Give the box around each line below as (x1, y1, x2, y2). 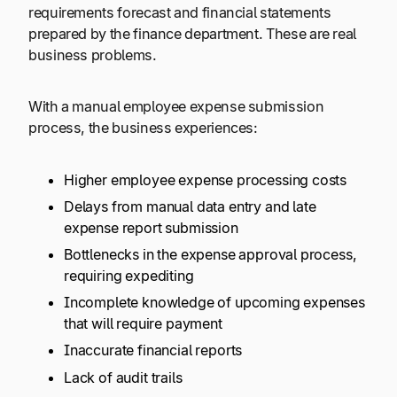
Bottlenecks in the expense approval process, (64, 245, 357, 264)
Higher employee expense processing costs (64, 170, 350, 189)
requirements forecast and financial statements (28, 3, 331, 21)
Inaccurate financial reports (64, 341, 246, 360)
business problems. (28, 45, 160, 64)
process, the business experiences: (28, 119, 258, 137)
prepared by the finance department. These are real (28, 24, 357, 43)
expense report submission (64, 219, 238, 237)
